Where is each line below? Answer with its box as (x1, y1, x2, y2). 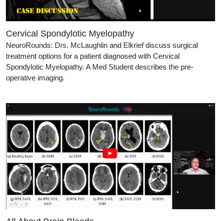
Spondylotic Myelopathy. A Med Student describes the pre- (6, 62, 193, 71)
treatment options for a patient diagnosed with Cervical (6, 51, 180, 60)
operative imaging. (6, 73, 157, 82)
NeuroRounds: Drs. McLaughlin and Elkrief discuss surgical (6, 40, 198, 49)
